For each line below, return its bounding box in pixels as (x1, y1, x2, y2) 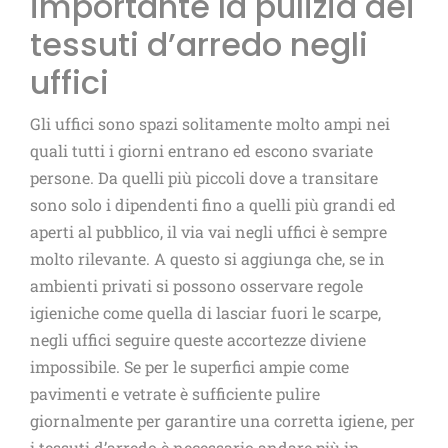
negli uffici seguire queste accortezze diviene (30, 328, 366, 350)
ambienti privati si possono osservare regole (30, 274, 363, 296)
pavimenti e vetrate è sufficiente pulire (30, 382, 320, 404)
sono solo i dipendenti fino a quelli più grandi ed (30, 193, 396, 215)
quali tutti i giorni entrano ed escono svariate (30, 139, 373, 161)
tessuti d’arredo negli (30, 21, 368, 67)
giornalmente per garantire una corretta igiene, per (30, 409, 415, 431)
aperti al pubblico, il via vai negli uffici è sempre (30, 220, 387, 242)
